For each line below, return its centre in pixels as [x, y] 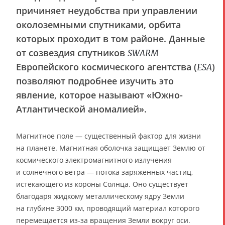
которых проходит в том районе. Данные [110, 38]
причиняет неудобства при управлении [107, 10]
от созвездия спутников [72, 52]
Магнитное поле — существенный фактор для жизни [108, 136]
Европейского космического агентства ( [106, 67]
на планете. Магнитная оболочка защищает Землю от [111, 148]
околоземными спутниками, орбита [98, 24]
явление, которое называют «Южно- [99, 95]
